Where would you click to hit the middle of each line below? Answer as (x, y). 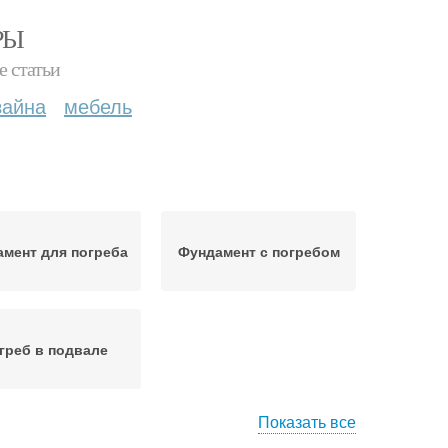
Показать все (307, 421)
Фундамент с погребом (258, 251)
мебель (98, 105)
